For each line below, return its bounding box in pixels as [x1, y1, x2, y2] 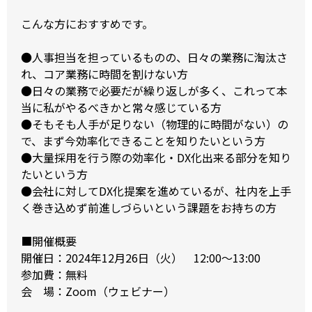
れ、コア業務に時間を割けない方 [21, 65, 188, 83]
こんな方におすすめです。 [21, 15, 153, 33]
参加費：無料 [21, 266, 88, 283]
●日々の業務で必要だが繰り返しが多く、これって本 [21, 82, 288, 100]
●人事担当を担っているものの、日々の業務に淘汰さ [21, 49, 288, 66]
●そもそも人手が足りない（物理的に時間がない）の [21, 116, 288, 133]
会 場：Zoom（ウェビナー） [21, 283, 175, 300]
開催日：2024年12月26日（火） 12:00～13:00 [21, 249, 260, 267]
